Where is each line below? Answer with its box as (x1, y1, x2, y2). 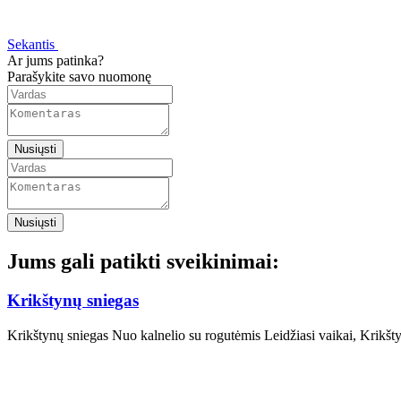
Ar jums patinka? (7, 52, 104, 68)
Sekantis (7, 36, 55, 52)
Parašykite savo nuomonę (7, 68, 151, 84)
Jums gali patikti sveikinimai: (7, 249, 279, 273)
